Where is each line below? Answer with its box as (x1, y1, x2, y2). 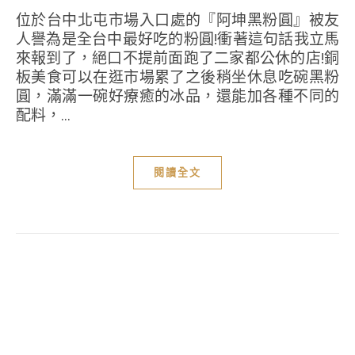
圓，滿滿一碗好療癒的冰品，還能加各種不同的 (16, 85, 339, 106)
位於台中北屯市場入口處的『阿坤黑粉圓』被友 (16, 9, 32, 30)
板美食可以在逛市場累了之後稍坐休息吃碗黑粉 (16, 66, 339, 87)
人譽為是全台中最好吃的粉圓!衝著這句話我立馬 (16, 28, 339, 49)
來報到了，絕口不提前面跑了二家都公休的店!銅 (16, 47, 339, 68)
